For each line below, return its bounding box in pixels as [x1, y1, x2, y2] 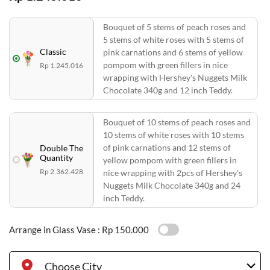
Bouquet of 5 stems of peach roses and [103, 21, 246, 32]
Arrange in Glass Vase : [9, 224, 100, 235]
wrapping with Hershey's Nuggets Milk [103, 72, 247, 83]
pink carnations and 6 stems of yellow [103, 46, 243, 57]
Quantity [40, 152, 73, 163]
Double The [40, 143, 83, 153]
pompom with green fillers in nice [103, 59, 228, 70]
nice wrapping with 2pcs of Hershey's [103, 167, 242, 178]
